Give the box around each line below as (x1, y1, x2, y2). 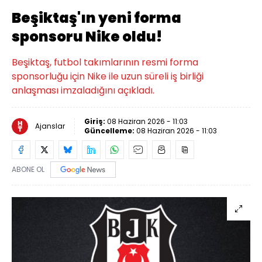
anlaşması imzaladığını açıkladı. (12, 84, 154, 97)
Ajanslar (35, 121, 65, 131)
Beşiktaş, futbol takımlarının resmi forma (12, 56, 198, 69)
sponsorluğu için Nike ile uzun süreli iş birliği (12, 70, 204, 83)
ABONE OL (12, 164, 44, 174)
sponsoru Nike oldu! (12, 27, 162, 46)
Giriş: (84, 116, 107, 126)
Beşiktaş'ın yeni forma (12, 8, 181, 27)
